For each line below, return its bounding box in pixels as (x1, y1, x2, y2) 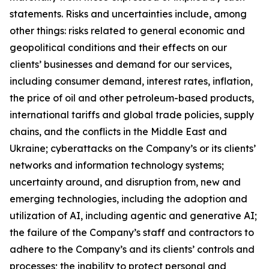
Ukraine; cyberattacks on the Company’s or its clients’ (10, 142, 256, 154)
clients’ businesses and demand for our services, (10, 58, 232, 70)
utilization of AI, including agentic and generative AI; (10, 210, 257, 222)
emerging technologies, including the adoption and (10, 193, 247, 205)
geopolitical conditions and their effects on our (10, 41, 227, 53)
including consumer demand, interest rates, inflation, (10, 75, 253, 87)
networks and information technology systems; (10, 159, 224, 171)
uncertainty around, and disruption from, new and (10, 176, 241, 188)
